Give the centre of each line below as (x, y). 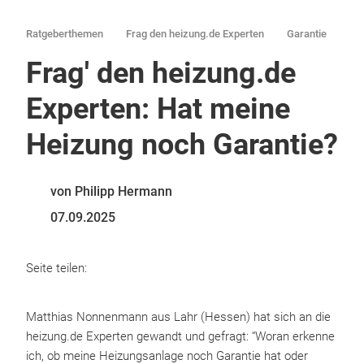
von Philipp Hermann (111, 191)
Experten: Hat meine (158, 109)
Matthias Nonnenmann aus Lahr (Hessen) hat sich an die (178, 317)
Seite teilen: (56, 268)
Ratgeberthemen (65, 34)
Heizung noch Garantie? (182, 145)
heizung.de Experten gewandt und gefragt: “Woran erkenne (180, 336)
